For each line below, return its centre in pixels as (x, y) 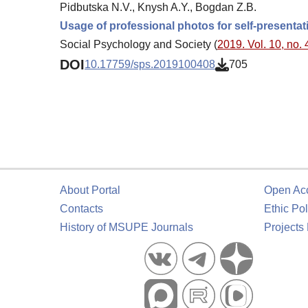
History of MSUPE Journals (126, 227)
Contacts (81, 209)
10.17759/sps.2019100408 (150, 65)
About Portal (90, 190)
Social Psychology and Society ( (139, 44)
